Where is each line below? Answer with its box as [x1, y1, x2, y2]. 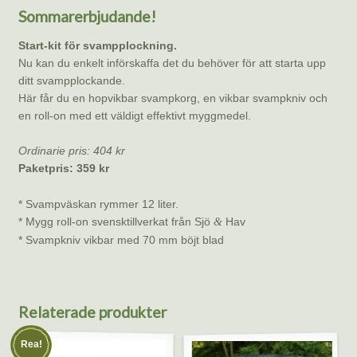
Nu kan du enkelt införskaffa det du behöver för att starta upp [18, 56, 326, 69]
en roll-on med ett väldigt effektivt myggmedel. [18, 108, 251, 122]
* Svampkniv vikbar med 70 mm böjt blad [18, 233, 224, 247]
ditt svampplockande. [18, 73, 125, 87]
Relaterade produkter [18, 303, 167, 322]
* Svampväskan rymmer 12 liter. [18, 198, 178, 211]
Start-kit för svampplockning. [18, 38, 177, 52]
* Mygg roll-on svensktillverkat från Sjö [18, 215, 214, 229]
